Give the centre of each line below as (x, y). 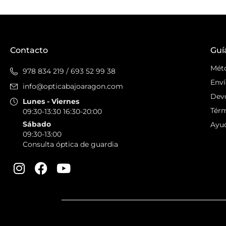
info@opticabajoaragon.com (73, 87)
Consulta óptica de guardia (70, 145)
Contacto (29, 50)
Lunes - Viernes (51, 102)
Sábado (37, 124)
